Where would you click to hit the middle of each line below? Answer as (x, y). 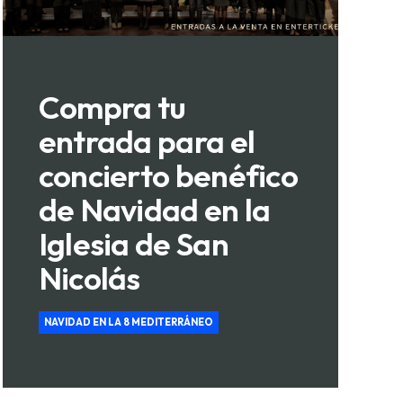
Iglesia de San (133, 244)
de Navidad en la (154, 210)
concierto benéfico (168, 176)
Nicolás (89, 278)
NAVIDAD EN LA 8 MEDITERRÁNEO (128, 322)
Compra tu (112, 107)
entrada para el (147, 142)
